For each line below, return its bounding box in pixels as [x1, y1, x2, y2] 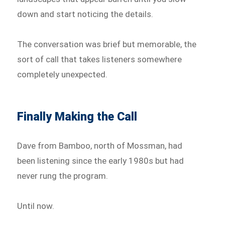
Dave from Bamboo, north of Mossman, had [17, 141, 183, 151]
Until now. [17, 200, 55, 211]
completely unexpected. [17, 69, 108, 80]
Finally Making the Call [17, 110, 138, 124]
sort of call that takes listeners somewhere [17, 54, 182, 65]
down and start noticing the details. [17, 9, 154, 20]
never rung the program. [17, 171, 108, 181]
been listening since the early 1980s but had [17, 156, 184, 166]
